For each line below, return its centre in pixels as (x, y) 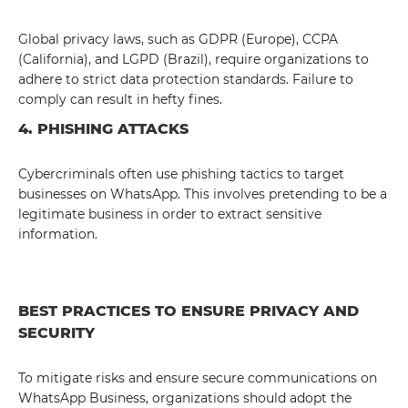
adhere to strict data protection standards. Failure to (186, 79)
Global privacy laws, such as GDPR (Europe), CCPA (178, 39)
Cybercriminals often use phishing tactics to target (181, 174)
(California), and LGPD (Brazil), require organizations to (194, 59)
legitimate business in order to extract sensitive (170, 214)
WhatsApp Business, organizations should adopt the (185, 398)
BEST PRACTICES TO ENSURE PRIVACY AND (189, 311)
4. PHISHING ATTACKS (103, 129)
